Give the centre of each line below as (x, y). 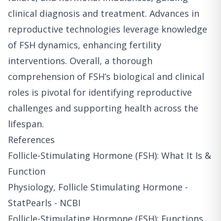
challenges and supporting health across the (103, 108)
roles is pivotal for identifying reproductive (100, 92)
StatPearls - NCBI (44, 203)
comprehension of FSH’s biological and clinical (106, 76)
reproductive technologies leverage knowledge (108, 29)
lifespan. (26, 124)
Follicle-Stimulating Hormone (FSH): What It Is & (110, 155)
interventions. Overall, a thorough (80, 60)
